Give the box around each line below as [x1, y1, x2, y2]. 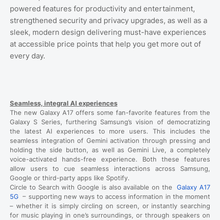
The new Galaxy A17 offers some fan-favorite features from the [10, 108, 210, 116]
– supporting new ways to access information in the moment [21, 192, 211, 200]
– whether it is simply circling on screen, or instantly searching [10, 201, 210, 210]
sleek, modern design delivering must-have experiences [10, 27, 206, 37]
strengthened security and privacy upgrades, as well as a [10, 15, 207, 25]
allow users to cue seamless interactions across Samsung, [10, 164, 210, 172]
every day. [10, 51, 45, 60]
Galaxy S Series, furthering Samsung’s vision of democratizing [10, 117, 210, 126]
